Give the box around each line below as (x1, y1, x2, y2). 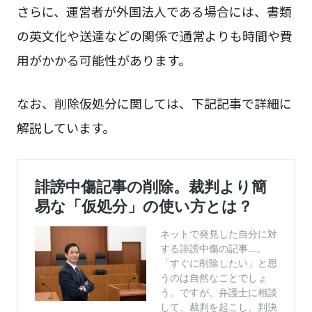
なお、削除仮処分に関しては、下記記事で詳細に (16, 94, 292, 113)
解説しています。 (16, 118, 115, 137)
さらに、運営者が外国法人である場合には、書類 (16, 2, 292, 21)
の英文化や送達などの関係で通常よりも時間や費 (16, 26, 292, 45)
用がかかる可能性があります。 (16, 51, 191, 70)
